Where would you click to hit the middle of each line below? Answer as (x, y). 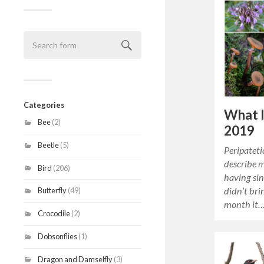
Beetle (48, 145)
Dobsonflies (57, 236)
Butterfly (52, 191)
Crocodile (54, 214)
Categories (44, 105)
